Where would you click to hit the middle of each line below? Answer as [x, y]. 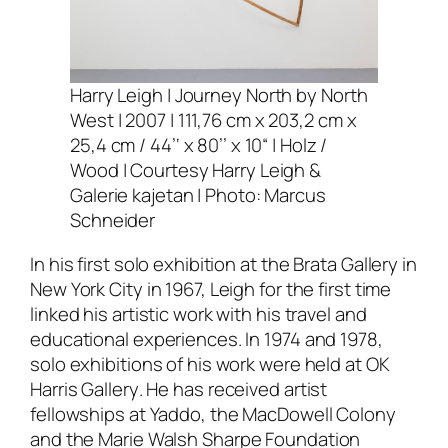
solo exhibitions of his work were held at [198, 363]
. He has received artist [233, 388]
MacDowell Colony [319, 413]
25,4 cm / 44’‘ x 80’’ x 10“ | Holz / [199, 145]
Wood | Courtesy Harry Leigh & [196, 170]
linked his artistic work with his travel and [198, 313]
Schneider [113, 220]
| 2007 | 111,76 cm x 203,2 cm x [235, 120]
